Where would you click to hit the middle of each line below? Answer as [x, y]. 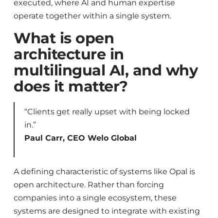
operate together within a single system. [92, 16]
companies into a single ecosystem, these [95, 198]
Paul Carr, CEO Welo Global [81, 138]
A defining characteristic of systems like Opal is [104, 172]
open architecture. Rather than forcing [89, 185]
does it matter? [73, 86]
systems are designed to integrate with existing [107, 211]
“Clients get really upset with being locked [107, 112]
